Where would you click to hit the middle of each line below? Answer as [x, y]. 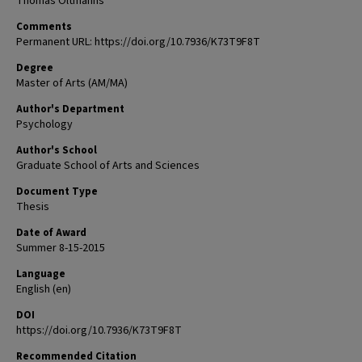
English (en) [44, 289]
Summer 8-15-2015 [61, 248]
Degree [35, 68]
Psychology [44, 124]
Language [41, 274]
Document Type [57, 192]
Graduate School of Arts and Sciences [108, 166]
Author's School [57, 150]
